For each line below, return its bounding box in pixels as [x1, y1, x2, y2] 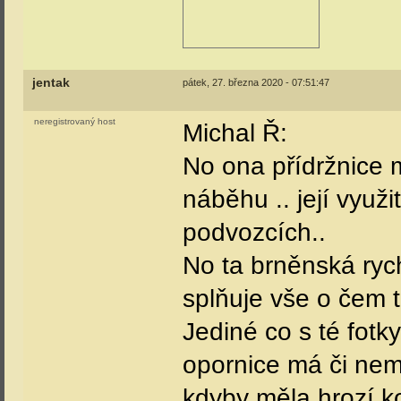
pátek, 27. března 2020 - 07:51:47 [183, 77, 329, 88]
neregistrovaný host [34, 116, 115, 126]
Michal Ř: [183, 119, 287, 147]
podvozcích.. [183, 218, 326, 246]
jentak [32, 76, 70, 90]
